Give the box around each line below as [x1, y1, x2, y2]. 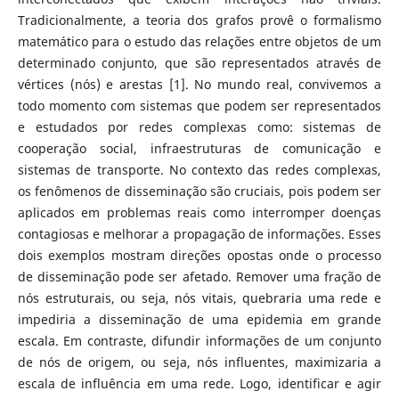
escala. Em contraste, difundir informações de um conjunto [17, 331, 382, 349]
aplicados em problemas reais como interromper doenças [17, 203, 382, 221]
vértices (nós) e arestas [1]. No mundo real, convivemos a [17, 75, 382, 93]
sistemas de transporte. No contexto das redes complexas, [17, 160, 382, 178]
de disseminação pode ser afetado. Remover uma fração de [17, 267, 382, 285]
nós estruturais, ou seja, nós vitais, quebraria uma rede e [17, 289, 382, 306]
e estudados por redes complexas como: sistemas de [17, 118, 382, 135]
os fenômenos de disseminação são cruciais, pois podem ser [17, 182, 382, 199]
